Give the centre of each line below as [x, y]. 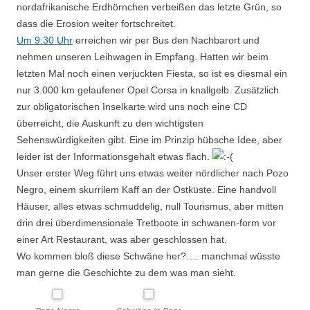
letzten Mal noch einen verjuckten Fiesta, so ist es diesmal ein [152, 73]
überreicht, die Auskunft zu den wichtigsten [110, 123]
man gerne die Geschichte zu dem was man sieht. [126, 273]
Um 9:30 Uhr [45, 40]
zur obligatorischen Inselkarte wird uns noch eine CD [132, 107]
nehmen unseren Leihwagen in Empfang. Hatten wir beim [143, 57]
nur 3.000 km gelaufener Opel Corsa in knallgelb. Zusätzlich [148, 90]
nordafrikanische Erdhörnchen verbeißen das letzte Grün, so [149, 7]
